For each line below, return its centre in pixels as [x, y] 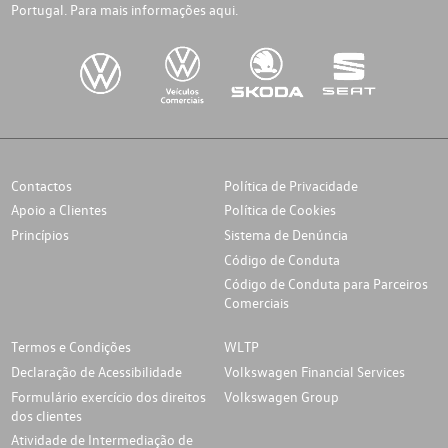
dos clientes [46, 415]
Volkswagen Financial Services [314, 371]
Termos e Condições [70, 347]
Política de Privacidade [291, 185]
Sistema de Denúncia [286, 235]
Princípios [39, 235]
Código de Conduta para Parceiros [326, 284]
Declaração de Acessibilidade [96, 371]
